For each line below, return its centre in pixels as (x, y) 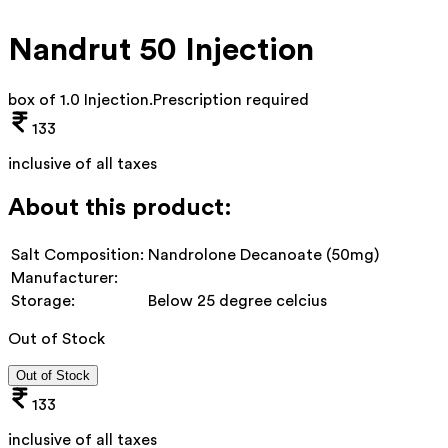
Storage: (43, 300)
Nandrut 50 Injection (161, 50)
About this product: (120, 207)
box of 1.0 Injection (78, 99)
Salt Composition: (77, 254)
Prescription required (231, 99)
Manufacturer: (64, 277)
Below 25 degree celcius (237, 300)
